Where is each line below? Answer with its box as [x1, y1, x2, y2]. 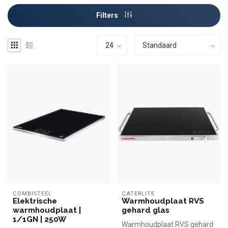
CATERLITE [122, 190, 155, 197]
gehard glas [122, 206, 169, 215]
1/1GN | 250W [13, 215, 66, 224]
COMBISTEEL [13, 190, 52, 197]
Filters [96, 11, 120, 19]
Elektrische [13, 196, 57, 206]
